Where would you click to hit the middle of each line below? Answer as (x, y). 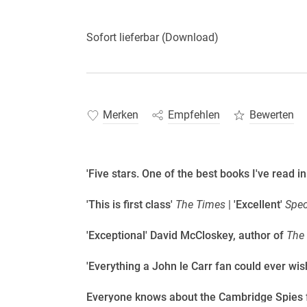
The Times (200, 204)
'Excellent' (259, 204)
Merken (120, 114)
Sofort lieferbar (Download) (152, 38)
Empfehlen (194, 114)
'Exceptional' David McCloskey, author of (186, 235)
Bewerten (271, 114)
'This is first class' (131, 204)
